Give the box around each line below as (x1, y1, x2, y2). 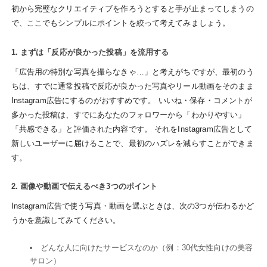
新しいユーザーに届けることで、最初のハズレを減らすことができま (11, 138, 254, 148)
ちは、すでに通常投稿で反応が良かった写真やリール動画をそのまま (11, 81, 254, 91)
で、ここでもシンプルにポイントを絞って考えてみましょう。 (11, 18, 231, 27)
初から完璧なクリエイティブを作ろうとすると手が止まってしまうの (11, 4, 254, 13)
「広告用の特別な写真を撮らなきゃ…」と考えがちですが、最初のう (11, 67, 254, 76)
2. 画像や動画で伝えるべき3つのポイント (11, 182, 158, 191)
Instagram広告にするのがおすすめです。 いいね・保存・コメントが (11, 95, 253, 105)
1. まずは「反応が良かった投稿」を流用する (11, 47, 169, 57)
